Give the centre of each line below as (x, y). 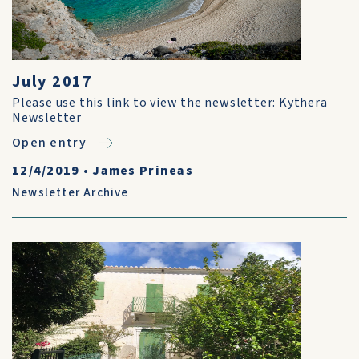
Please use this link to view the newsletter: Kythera (170, 103)
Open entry (49, 143)
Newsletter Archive (71, 193)
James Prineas (143, 171)
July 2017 (53, 82)
